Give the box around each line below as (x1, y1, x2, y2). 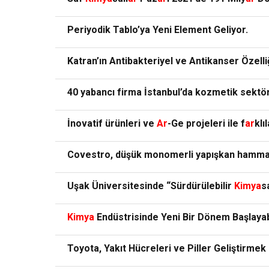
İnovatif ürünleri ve (67, 118, 157, 130)
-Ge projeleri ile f (168, 118, 245, 130)
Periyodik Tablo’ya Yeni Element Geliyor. (67, 24, 248, 36)
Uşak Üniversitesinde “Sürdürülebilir (67, 180, 234, 192)
